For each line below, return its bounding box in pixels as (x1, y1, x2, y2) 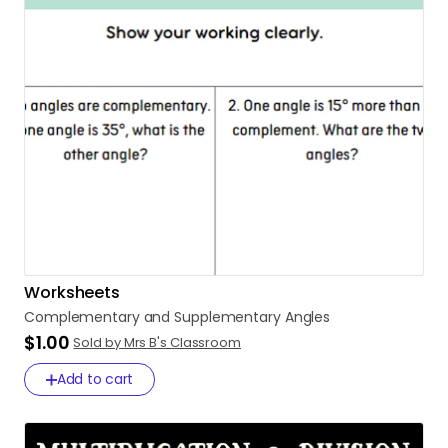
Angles (284, 307, 331, 327)
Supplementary (174, 307, 281, 327)
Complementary (24, 307, 140, 327)
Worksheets (24, 281, 120, 304)
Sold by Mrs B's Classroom (73, 333, 241, 352)
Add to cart (56, 369, 134, 389)
